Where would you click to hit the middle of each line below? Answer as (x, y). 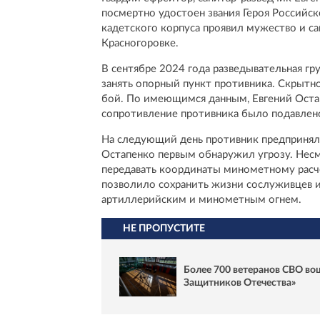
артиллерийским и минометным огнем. (201, 200)
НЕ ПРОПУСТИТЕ (164, 229)
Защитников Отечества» (240, 283)
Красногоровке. (140, 44)
